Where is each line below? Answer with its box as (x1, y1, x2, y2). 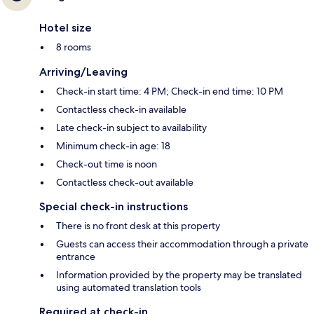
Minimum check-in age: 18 (56, 139, 170, 153)
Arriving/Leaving (39, 65, 128, 79)
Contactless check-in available (56, 103, 186, 116)
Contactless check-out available (56, 176, 193, 189)
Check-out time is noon (56, 158, 157, 171)
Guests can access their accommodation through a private (56, 238, 308, 251)
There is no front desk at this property (56, 219, 220, 233)
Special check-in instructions (39, 200, 188, 214)
